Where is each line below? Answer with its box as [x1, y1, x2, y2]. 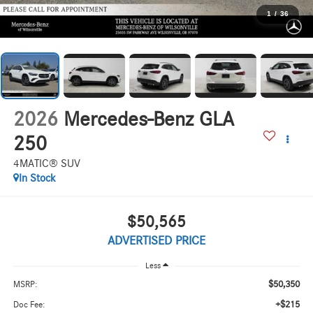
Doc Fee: [13, 300, 45, 310]
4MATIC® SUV [13, 158, 80, 170]
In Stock [18, 173, 56, 184]
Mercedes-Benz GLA [63, 109, 234, 131]
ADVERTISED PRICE [108, 234, 205, 247]
